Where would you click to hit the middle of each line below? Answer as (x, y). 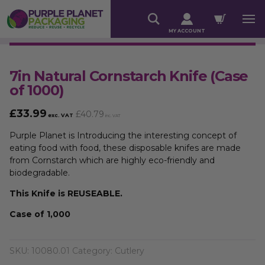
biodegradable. (40, 173)
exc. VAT (60, 115)
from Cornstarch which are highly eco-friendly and (112, 160)
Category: (93, 251)
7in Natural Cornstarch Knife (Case (129, 76)
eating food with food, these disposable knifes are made (125, 148)
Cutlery (130, 251)
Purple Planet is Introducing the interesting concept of (123, 135)
